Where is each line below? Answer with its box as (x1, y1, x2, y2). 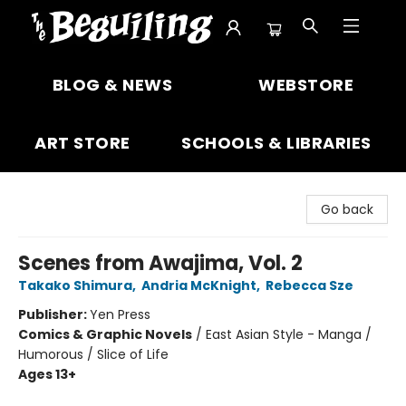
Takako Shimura (18, 276, 132, 295)
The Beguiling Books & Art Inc (14, 64, 196, 82)
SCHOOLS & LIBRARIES (181, 131, 372, 154)
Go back (321, 200, 373, 218)
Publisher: (18, 305, 90, 324)
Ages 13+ (18, 365, 76, 383)
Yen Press (90, 305, 150, 324)
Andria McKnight (141, 276, 256, 295)
